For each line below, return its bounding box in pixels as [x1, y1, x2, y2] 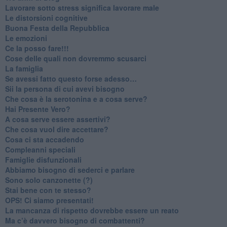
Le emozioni [5, 32, 47, 43]
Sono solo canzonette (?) [5, 174, 93, 185]
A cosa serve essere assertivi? [5, 113, 110, 124]
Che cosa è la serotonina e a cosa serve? [5, 93, 147, 104]
